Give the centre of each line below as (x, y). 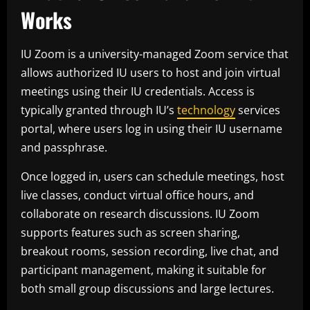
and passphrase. (64, 147)
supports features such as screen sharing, (130, 232)
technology (206, 110)
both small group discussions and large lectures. (147, 288)
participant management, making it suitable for (144, 270)
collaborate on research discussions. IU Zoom (140, 213)
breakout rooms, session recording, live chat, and (150, 251)
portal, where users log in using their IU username (152, 128)
